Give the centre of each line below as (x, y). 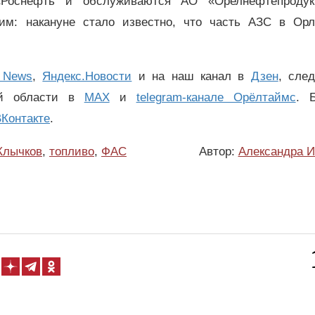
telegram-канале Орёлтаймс (216, 98)
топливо (72, 151)
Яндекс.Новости (87, 77)
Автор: (218, 151)
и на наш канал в (191, 77)
